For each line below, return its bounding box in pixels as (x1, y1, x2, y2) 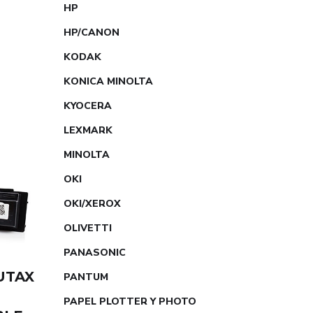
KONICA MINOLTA (64, 75, 153, 88)
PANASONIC (64, 246, 126, 259)
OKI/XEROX (64, 197, 121, 210)
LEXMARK (64, 124, 112, 137)
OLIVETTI (64, 221, 112, 235)
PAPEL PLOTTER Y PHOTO (64, 295, 196, 308)
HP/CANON (64, 26, 119, 39)
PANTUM (64, 270, 108, 284)
